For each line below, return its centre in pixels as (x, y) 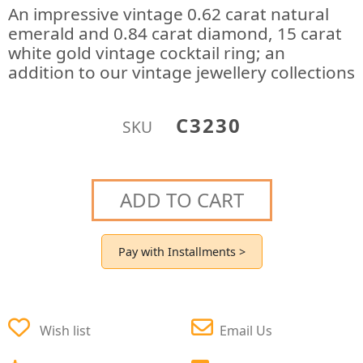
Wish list (65, 330)
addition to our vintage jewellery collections (181, 72)
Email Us (246, 330)
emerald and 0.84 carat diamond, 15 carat (175, 33)
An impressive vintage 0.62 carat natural (169, 14)
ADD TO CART (181, 199)
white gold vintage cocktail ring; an (147, 53)
